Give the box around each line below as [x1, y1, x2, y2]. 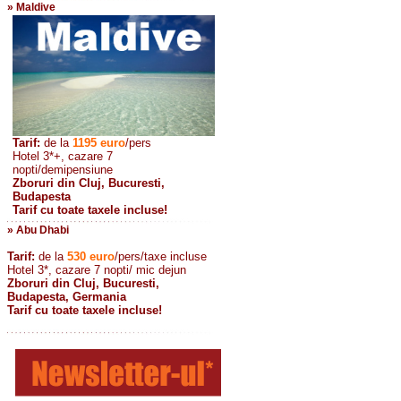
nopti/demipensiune [13, 163, 113, 176]
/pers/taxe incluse [115, 250, 207, 263]
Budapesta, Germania [7, 290, 126, 303]
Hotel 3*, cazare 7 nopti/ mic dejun [7, 263, 186, 277]
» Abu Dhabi [7, 224, 69, 236]
